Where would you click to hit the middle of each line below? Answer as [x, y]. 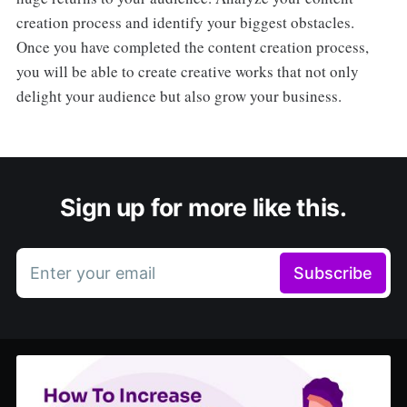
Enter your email [92, 273]
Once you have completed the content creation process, [192, 47]
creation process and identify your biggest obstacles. [185, 23]
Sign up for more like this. [203, 208]
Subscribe [333, 273]
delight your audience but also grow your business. [179, 96]
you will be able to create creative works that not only [187, 72]
